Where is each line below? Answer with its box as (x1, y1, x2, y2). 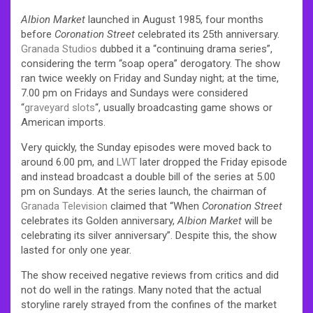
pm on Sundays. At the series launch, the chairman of (21, 184, 267, 198)
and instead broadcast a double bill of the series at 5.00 (21, 170, 275, 183)
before (21, 27, 54, 41)
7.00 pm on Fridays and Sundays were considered (21, 86, 248, 99)
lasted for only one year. (21, 243, 131, 256)
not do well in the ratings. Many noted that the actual (21, 283, 261, 296)
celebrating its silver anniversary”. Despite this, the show (21, 228, 277, 242)
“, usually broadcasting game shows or (95, 101, 272, 114)
